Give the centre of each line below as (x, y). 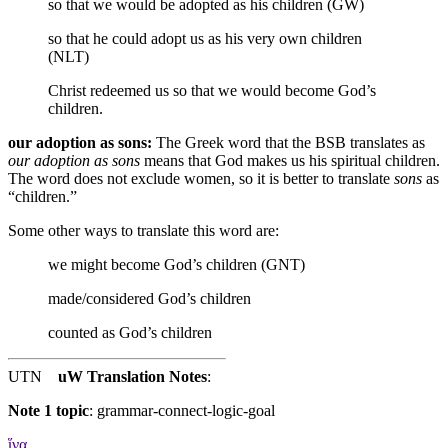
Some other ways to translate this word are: (143, 230)
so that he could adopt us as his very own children (205, 38)
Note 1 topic (48, 410)
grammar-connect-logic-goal (186, 410)
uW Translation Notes (132, 376)
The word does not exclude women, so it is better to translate (201, 178)
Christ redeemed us (108, 90)
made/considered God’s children (149, 298)
